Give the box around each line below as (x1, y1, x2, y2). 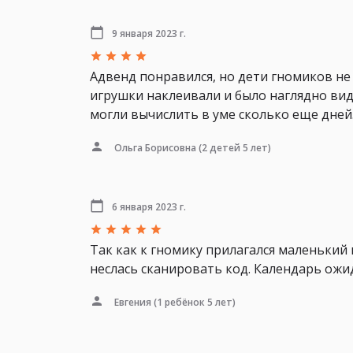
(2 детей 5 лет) (196, 140, 271, 154)
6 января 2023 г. (112, 199, 186, 214)
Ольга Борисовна (114, 140, 196, 154)
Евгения (114, 295, 151, 309)
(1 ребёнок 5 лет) (151, 295, 236, 309)
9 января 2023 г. (112, 26, 186, 40)
